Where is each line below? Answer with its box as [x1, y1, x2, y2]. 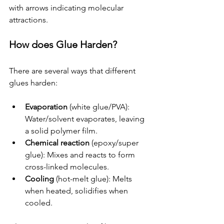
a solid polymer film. [25, 126, 97, 136]
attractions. [9, 15, 48, 25]
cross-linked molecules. [25, 162, 109, 172]
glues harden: [9, 78, 57, 88]
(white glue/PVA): [67, 102, 131, 112]
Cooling [25, 174, 54, 184]
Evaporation [25, 102, 67, 112]
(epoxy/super [89, 138, 140, 148]
